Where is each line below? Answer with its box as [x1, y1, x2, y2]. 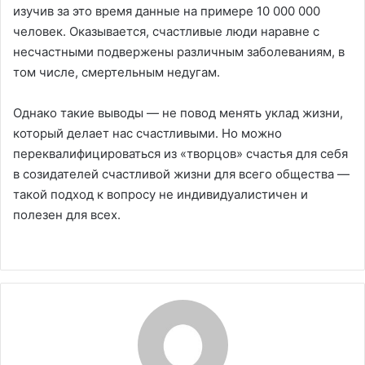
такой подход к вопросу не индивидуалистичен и [13, 186, 308, 202]
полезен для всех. [13, 206, 121, 222]
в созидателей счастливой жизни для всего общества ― [13, 165, 350, 182]
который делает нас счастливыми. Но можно [13, 125, 282, 141]
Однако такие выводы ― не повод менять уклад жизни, [13, 104, 343, 121]
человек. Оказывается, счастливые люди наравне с [13, 23, 319, 39]
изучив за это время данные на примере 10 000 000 [13, 2, 320, 19]
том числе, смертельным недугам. [13, 64, 220, 80]
